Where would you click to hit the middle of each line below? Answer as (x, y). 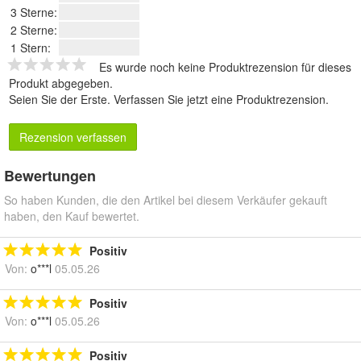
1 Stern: (31, 47)
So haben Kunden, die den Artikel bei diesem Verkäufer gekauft (166, 199)
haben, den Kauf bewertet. (72, 216)
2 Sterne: (34, 29)
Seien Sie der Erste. (61, 99)
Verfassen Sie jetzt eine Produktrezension (220, 99)
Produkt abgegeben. (61, 83)
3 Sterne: (34, 12)
